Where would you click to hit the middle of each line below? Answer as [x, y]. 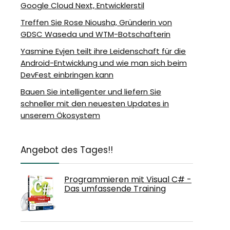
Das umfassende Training [115, 189]
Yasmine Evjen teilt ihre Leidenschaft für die [103, 51]
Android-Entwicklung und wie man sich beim [104, 63]
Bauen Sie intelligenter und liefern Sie [91, 92]
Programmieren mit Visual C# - [128, 179]
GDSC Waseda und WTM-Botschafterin [95, 34]
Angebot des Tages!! [67, 150]
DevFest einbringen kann [67, 75]
